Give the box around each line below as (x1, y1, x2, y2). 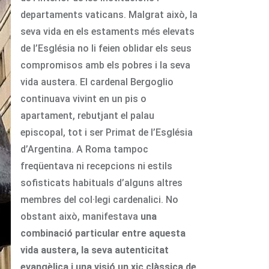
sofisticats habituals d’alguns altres (20, 177, 183, 189)
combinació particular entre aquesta (20, 227, 186, 239)
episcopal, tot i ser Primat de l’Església (20, 126, 193, 138)
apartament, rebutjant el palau (20, 109, 154, 121)
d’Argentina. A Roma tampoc (20, 143, 148, 155)
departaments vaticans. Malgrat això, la (20, 8, 198, 20)
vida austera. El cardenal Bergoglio (20, 76, 174, 88)
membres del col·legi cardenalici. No (20, 193, 178, 205)
